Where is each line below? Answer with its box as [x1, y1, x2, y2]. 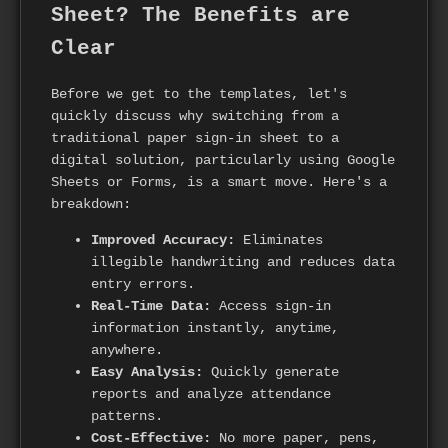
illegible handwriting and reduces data [91, 253, 395, 270]
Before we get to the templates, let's [51, 85, 347, 102]
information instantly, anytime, [91, 319, 339, 336]
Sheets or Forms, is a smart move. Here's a [51, 173, 387, 190]
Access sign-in [211, 297, 331, 314]
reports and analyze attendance [91, 385, 331, 402]
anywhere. [91, 341, 163, 358]
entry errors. [91, 275, 195, 292]
